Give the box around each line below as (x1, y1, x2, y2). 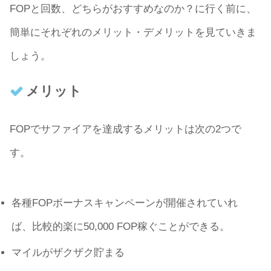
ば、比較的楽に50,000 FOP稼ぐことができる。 (11, 221, 230, 233)
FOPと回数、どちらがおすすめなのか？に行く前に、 (10, 3, 256, 15)
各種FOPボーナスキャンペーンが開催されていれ (11, 197, 238, 209)
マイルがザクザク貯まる (11, 246, 125, 258)
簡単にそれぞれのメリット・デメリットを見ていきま (10, 27, 256, 39)
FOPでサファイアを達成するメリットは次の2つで (10, 123, 241, 135)
